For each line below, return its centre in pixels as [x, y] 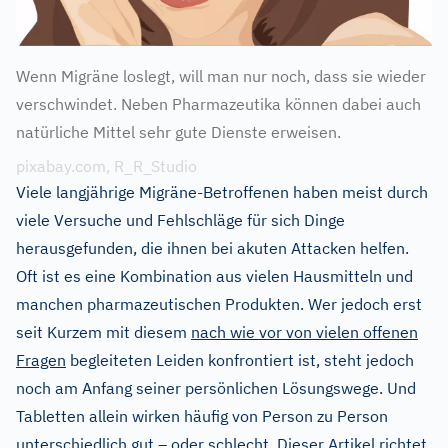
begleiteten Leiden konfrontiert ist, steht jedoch [240, 360]
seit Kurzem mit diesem [103, 332]
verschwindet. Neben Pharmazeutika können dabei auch [218, 104]
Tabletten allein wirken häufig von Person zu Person [202, 416]
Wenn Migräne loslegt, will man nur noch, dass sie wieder [221, 76]
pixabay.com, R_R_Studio [106, 166]
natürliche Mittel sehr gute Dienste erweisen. [178, 132]
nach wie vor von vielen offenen [304, 332]
